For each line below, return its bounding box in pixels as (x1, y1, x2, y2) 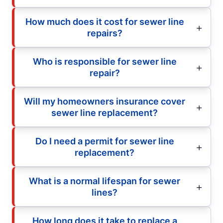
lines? (92, 187, 117, 198)
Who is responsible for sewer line (32, 56, 177, 67)
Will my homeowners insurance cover (24, 96, 185, 107)
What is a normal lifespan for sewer (29, 175, 180, 186)
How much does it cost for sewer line (25, 16, 184, 27)
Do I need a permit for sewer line (35, 135, 174, 146)
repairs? (87, 27, 122, 38)
